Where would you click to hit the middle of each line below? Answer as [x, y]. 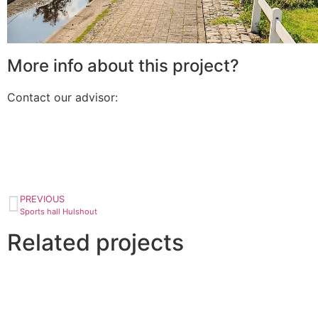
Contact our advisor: [62, 98]
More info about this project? [123, 66]
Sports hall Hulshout [59, 212]
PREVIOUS [42, 199]
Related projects [95, 243]
